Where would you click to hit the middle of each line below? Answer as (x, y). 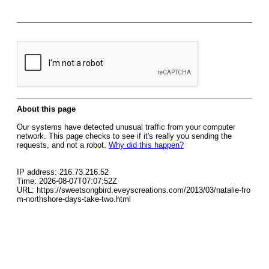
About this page (46, 109)
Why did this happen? (146, 145)
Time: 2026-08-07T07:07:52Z (67, 181)
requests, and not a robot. (63, 145)
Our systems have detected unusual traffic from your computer (126, 127)
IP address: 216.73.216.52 (63, 172)
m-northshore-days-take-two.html (74, 199)
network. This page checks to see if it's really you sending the (124, 136)
